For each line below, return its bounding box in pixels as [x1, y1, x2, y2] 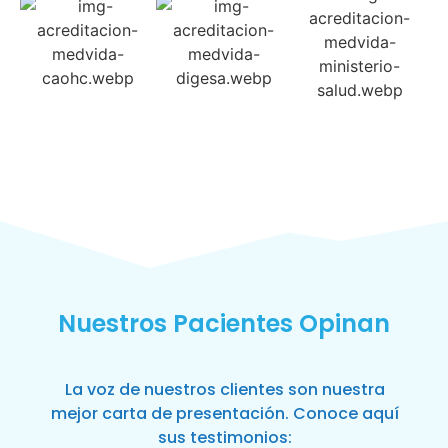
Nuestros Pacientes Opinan [58, 306, 390, 340]
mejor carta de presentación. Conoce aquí [50, 401, 399, 425]
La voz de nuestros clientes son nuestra [64, 377, 385, 401]
